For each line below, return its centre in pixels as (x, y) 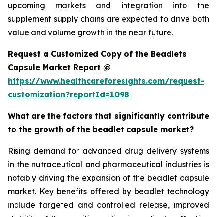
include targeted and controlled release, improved (108, 205)
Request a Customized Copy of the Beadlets (97, 54)
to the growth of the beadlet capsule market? (101, 129)
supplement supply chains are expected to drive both (108, 19)
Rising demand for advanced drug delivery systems (108, 150)
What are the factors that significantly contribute (108, 116)
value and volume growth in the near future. (90, 32)
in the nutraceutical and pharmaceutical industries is (108, 164)
